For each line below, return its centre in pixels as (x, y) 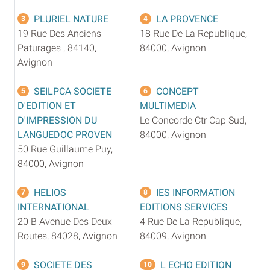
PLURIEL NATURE (71, 19)
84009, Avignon (173, 236)
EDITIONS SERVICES (184, 207)
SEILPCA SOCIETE (73, 91)
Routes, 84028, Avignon (67, 236)
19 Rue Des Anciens (59, 33)
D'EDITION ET (47, 105)
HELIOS (50, 192)
